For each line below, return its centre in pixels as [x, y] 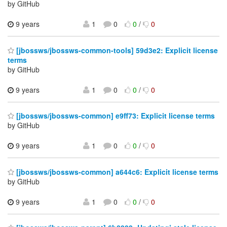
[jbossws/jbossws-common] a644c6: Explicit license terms [116, 172]
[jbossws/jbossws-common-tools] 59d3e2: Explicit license [116, 50]
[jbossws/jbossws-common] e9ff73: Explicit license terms [115, 116]
